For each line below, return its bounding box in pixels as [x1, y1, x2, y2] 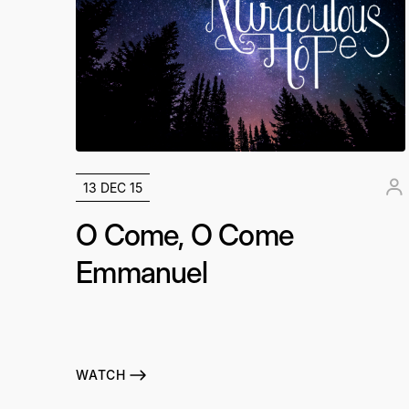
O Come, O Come [76, 216, 293, 253]
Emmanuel [76, 254, 207, 290]
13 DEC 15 [83, 179, 143, 195]
